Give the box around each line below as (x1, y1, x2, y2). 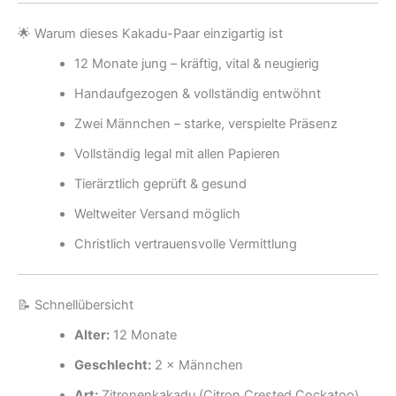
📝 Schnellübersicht (18, 297, 133, 314)
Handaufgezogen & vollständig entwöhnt (73, 86, 321, 103)
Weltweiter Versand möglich (73, 206, 240, 223)
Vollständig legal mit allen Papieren (73, 146, 280, 163)
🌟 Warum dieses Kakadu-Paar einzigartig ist (18, 26, 283, 42)
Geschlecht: (73, 357, 151, 374)
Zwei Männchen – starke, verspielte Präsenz (73, 116, 338, 133)
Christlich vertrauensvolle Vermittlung (73, 236, 297, 253)
